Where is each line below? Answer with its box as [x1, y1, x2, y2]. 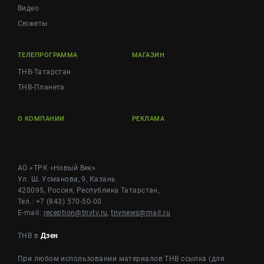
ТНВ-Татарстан [18, 68, 71, 76]
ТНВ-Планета [18, 83, 65, 91]
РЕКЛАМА [132, 115, 165, 123]
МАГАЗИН [132, 51, 165, 59]
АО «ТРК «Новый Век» [18, 164, 96, 172]
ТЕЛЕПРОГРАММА [18, 51, 78, 59]
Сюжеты [18, 19, 48, 28]
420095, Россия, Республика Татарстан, [18, 186, 160, 194]
